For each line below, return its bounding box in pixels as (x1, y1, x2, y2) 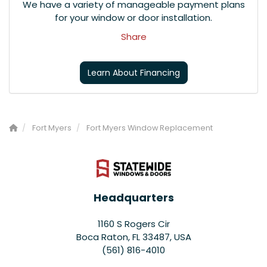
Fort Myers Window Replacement (86, 122, 213, 133)
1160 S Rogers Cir (97, 218, 170, 231)
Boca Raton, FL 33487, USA (76, 231, 191, 244)
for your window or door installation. (55, 11, 212, 24)
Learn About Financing (87, 66, 180, 79)
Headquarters (93, 190, 174, 206)
